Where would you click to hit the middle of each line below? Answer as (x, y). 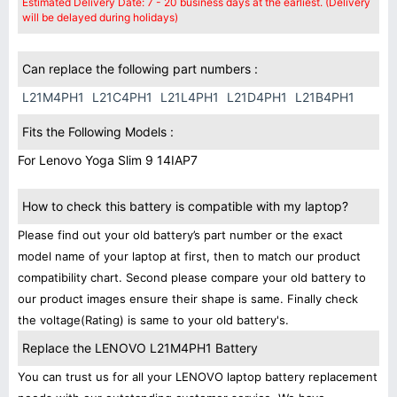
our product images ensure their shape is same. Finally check (188, 299)
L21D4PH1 (257, 97)
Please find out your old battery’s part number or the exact (180, 235)
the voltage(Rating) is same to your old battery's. (153, 320)
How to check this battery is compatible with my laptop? (185, 206)
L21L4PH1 (190, 97)
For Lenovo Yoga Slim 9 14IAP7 (108, 160)
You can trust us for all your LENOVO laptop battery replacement (198, 377)
